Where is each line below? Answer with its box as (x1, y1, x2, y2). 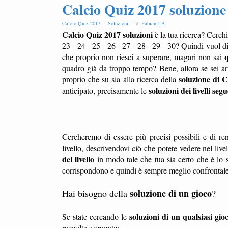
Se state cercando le (62, 211, 129, 222)
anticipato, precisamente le (62, 85, 149, 96)
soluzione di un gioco (130, 187, 212, 200)
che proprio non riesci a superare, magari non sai (62, 51, 225, 62)
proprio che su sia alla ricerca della (62, 74, 179, 84)
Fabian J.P (141, 20, 164, 27)
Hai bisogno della (62, 187, 130, 199)
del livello (62, 153, 95, 165)
